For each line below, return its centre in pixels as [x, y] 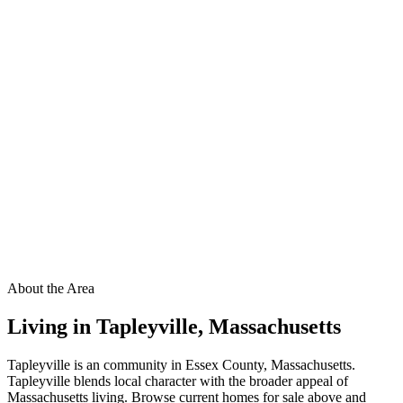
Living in [52, 327]
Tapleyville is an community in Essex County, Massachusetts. [181, 365]
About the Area [51, 289]
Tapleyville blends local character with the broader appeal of [178, 381]
